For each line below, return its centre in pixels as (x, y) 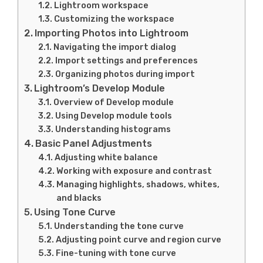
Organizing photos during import (125, 74)
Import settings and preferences (127, 60)
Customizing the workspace (114, 19)
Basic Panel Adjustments (94, 144)
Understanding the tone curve (119, 226)
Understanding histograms (113, 129)
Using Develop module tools (114, 116)
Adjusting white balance (107, 157)
